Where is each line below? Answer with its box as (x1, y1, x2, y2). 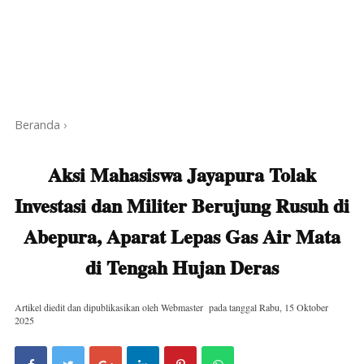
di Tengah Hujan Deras (85, 252, 279, 281)
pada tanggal (209, 300, 259, 314)
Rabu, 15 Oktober (259, 300, 328, 314)
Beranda (15, 116, 60, 132)
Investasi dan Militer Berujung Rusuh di (15, 190, 349, 219)
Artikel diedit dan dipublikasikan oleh (15, 300, 161, 314)
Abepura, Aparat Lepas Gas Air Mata (24, 221, 340, 250)
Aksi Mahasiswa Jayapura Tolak (48, 159, 316, 188)
